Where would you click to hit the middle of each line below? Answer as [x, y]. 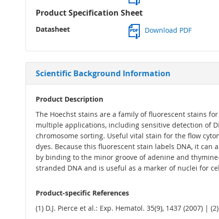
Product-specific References [82, 193]
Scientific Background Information [103, 74]
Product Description [69, 99]
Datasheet [53, 29]
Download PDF [168, 30]
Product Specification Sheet [89, 13]
